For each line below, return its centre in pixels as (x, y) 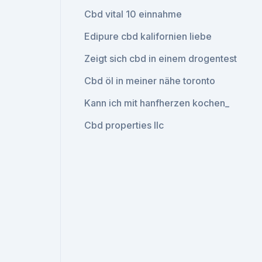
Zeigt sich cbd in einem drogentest (161, 58)
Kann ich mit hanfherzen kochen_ (157, 103)
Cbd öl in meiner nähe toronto (150, 81)
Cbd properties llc (124, 125)
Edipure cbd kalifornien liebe (148, 36)
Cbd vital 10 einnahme (133, 14)
